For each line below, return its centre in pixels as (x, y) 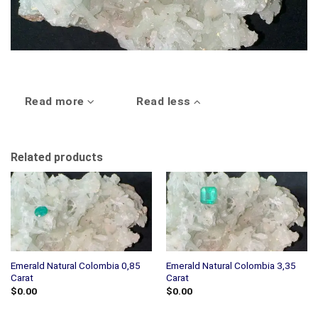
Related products (57, 157)
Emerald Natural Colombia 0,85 (75, 266)
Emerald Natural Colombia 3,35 (231, 266)
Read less (165, 102)
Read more (56, 102)
